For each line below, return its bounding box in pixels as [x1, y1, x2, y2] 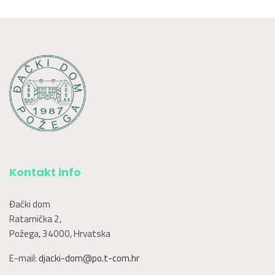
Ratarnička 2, [9, 212, 61, 227]
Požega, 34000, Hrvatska [9, 227, 110, 241]
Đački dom [9, 197, 50, 212]
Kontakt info [9, 165, 81, 180]
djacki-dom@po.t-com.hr [39, 251, 139, 266]
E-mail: [9, 251, 39, 266]
